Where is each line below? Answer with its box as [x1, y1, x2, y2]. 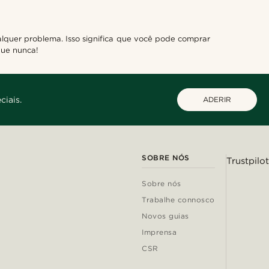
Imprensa [142, 228, 177, 237]
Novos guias [142, 211, 189, 221]
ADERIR [202, 95, 231, 104]
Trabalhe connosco [142, 195, 215, 205]
